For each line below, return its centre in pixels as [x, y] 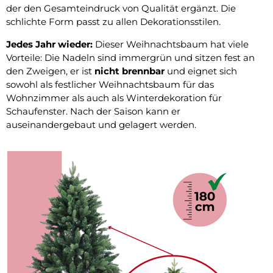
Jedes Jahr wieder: [51, 44]
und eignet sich [201, 71]
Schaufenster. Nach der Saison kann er [93, 111]
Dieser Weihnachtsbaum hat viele [172, 44]
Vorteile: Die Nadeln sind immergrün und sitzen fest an [130, 57]
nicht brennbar [129, 71]
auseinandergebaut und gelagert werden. [101, 124]
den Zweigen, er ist [50, 71]
